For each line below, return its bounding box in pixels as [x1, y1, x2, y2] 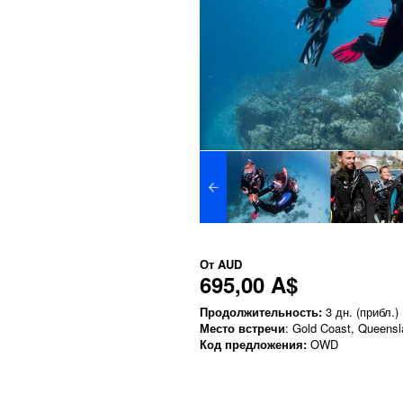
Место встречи [200, 319, 285, 337]
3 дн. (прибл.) [322, 303, 399, 321]
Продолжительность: [200, 303, 322, 321]
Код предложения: [200, 336, 307, 354]
